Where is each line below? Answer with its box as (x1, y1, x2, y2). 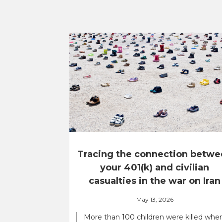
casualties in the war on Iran (89, 175, 221, 186)
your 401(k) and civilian (100, 162, 209, 173)
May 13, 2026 (136, 195, 173, 203)
